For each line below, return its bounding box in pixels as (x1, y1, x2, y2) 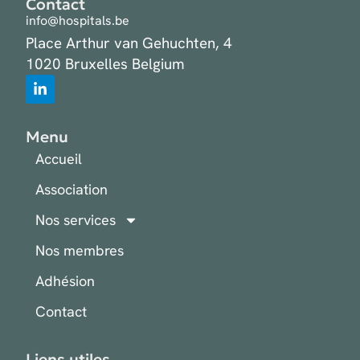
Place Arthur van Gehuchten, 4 (26, 33, 232, 54)
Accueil (35, 149, 82, 169)
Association (35, 180, 108, 199)
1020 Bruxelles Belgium (26, 54, 185, 75)
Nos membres (35, 241, 124, 260)
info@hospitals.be (26, 12, 129, 30)
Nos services (35, 211, 116, 230)
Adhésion (35, 272, 95, 291)
